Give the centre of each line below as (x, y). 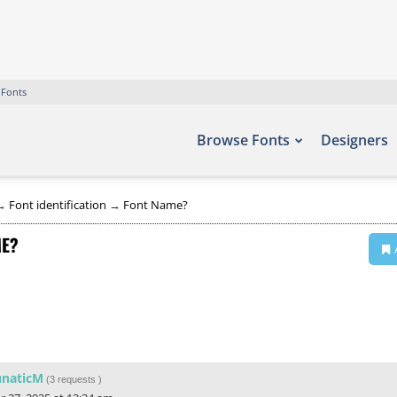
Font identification (58, 205)
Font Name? (156, 205)
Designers (354, 140)
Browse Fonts (243, 140)
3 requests (73, 379)
